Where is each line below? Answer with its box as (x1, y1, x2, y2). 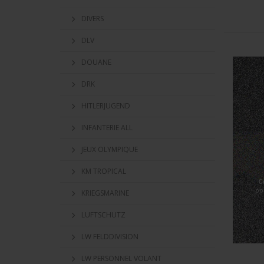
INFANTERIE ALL (81, 123, 133, 133)
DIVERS (81, 14, 104, 24)
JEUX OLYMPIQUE (81, 144, 138, 154)
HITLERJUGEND (81, 101, 130, 111)
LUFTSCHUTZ (81, 210, 126, 220)
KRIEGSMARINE (81, 188, 129, 198)
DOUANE (81, 57, 111, 67)
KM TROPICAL (81, 166, 126, 176)
